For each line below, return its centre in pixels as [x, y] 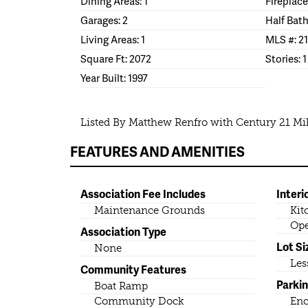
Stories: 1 [286, 59]
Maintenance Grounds [150, 211]
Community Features [133, 269]
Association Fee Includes [143, 194]
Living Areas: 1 [113, 40]
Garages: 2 [104, 20]
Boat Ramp [121, 286]
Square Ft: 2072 [116, 59]
